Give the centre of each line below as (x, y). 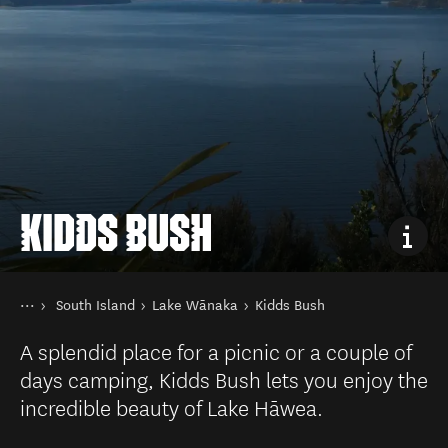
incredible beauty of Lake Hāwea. (171, 406)
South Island (95, 305)
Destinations (91, 319)
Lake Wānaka (195, 305)
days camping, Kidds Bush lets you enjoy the (224, 378)
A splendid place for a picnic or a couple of (216, 350)
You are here (59, 301)
